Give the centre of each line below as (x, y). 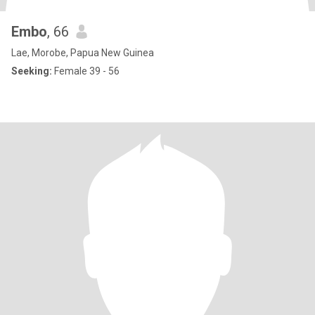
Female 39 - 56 (86, 71)
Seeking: (32, 71)
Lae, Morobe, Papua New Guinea (83, 53)
